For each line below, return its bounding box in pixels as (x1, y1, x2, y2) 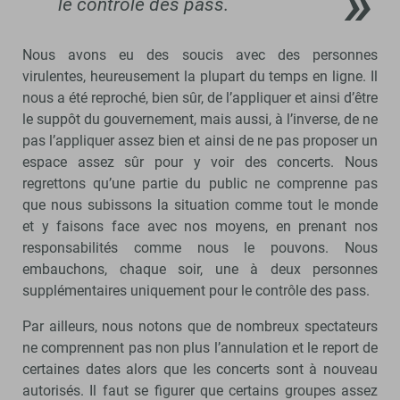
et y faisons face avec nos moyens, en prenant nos (22, 218, 378, 236)
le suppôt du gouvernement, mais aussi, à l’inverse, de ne (22, 111, 378, 129)
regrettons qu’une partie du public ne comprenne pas (22, 175, 378, 193)
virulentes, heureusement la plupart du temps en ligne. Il (22, 68, 378, 86)
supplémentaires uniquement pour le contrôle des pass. (22, 282, 373, 300)
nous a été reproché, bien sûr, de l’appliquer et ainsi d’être (22, 89, 378, 107)
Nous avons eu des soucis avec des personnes (22, 46, 378, 64)
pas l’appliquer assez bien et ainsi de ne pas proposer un (22, 132, 378, 150)
